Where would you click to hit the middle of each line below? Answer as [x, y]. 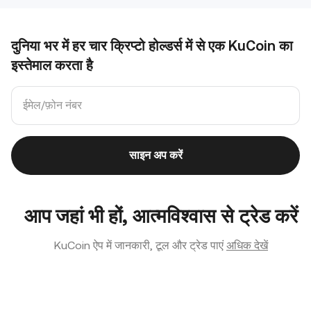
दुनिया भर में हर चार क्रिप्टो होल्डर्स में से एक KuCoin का [152, 45]
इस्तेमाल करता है [52, 65]
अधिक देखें [247, 245]
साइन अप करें [155, 155]
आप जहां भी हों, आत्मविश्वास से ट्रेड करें [161, 216]
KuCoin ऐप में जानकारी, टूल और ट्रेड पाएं [139, 245]
